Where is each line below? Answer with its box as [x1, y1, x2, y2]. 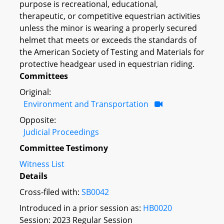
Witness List [19, 158, 64, 169]
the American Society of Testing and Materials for [19, 46, 204, 57]
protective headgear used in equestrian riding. [19, 58, 194, 69]
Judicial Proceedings [23, 126, 99, 137]
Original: [19, 86, 51, 97]
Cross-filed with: [19, 186, 81, 197]
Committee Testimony [19, 142, 108, 153]
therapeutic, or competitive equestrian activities [19, 10, 200, 21]
